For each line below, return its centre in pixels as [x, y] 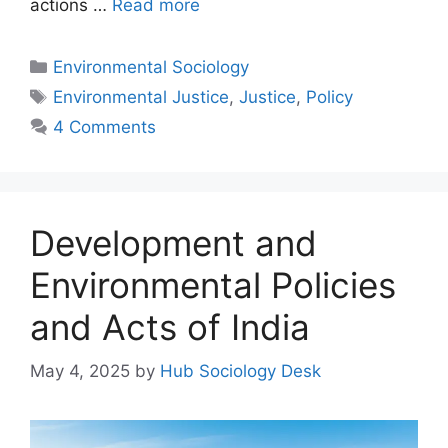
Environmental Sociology [151, 66]
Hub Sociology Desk [240, 371]
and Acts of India [170, 326]
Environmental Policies [213, 284]
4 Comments [105, 126]
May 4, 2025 [80, 371]
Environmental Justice [141, 96]
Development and [173, 242]
